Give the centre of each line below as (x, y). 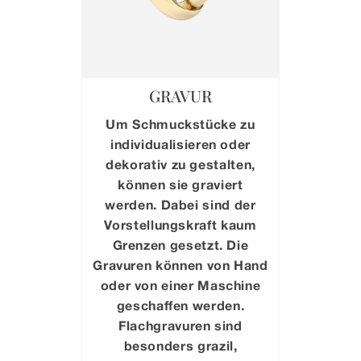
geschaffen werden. (180, 305)
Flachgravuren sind (180, 326)
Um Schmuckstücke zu (180, 124)
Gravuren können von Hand (180, 265)
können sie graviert (180, 185)
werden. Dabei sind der (180, 205)
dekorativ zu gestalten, (180, 164)
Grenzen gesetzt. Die (180, 245)
